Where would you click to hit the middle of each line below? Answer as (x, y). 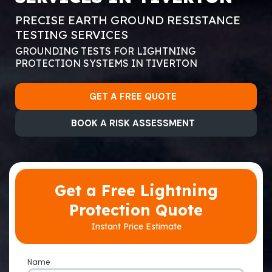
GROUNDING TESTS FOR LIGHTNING (105, 51)
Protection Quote (136, 210)
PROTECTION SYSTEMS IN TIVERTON (106, 63)
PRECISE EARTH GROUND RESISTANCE (128, 20)
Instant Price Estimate (136, 226)
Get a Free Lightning (136, 190)
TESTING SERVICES (72, 35)
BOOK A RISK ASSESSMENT (133, 123)
